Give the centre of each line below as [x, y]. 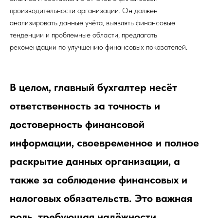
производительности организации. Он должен [84, 10]
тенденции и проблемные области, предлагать [83, 35]
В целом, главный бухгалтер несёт [93, 87]
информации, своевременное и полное [104, 143]
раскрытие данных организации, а [95, 161]
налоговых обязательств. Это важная [101, 198]
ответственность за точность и [85, 106]
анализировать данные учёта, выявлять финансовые [92, 23]
